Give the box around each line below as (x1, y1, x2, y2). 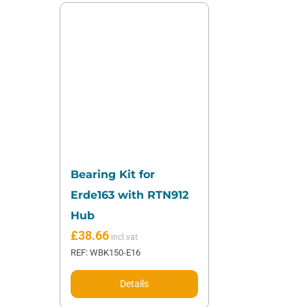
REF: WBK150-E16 (70, 247, 140, 258)
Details (119, 278, 149, 290)
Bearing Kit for (70, 168, 155, 182)
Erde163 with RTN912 (70, 188, 188, 202)
